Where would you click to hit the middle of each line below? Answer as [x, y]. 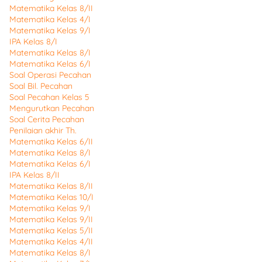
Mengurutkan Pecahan [52, 108]
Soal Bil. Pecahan [41, 86]
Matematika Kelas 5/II [51, 230]
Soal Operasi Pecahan [50, 75]
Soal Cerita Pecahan [47, 119]
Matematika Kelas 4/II [51, 242]
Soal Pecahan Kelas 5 [49, 97]
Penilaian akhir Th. [43, 130]
